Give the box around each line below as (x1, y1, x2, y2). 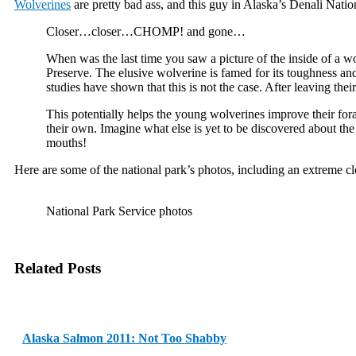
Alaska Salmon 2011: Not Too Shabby (22, 331, 226, 346)
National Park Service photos (46, 203, 192, 218)
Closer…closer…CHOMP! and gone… (46, 24, 246, 38)
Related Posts (14, 260, 101, 277)
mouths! (46, 135, 87, 149)
